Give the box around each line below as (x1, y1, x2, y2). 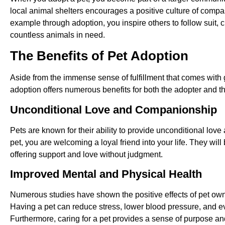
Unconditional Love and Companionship (10, 103, 217, 116)
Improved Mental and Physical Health (10, 168, 202, 181)
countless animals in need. (10, 30, 105, 39)
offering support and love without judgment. (10, 150, 163, 159)
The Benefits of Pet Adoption (10, 48, 188, 64)
